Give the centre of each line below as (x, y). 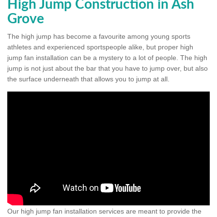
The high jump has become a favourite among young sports (99, 37)
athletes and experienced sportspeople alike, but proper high (100, 47)
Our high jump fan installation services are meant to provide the (104, 211)
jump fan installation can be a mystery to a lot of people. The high (107, 58)
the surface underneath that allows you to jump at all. (88, 79)
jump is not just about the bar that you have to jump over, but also (108, 69)
